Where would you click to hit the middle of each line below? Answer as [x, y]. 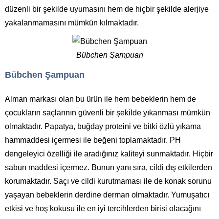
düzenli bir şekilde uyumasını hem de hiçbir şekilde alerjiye [107, 9]
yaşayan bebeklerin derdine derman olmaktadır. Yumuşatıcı [107, 195]
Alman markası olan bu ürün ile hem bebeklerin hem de [100, 99]
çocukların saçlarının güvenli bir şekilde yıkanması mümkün [108, 113]
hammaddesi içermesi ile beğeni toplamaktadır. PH [93, 140]
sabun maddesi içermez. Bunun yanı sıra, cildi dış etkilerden [109, 167]
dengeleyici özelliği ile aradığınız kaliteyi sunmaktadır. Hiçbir [109, 154]
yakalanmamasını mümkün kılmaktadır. [72, 23]
